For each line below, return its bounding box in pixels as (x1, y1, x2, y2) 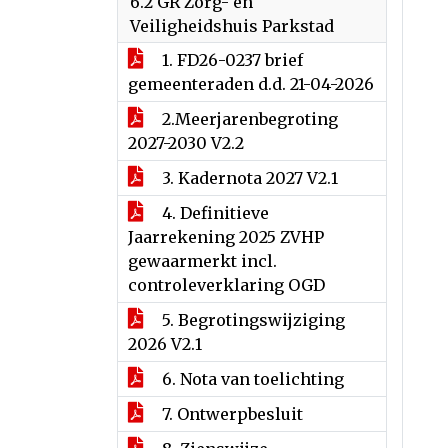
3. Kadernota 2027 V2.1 (158, 168, 338, 188)
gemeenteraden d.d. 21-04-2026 (128, 74, 374, 94)
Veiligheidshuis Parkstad (130, 16, 334, 36)
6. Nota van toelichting (158, 369, 344, 389)
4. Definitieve (158, 203, 269, 223)
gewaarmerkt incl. (128, 251, 277, 271)
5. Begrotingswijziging (158, 310, 345, 330)
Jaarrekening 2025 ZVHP (128, 227, 324, 247)
